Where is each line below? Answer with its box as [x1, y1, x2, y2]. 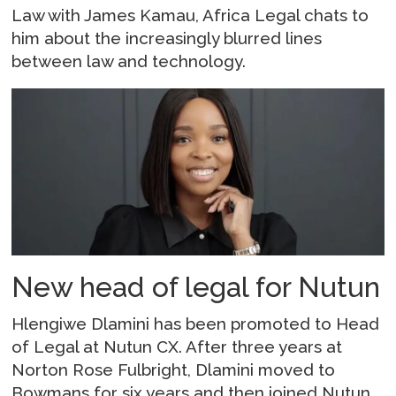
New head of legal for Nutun [11, 270, 381, 303]
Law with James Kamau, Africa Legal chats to [11, 4, 369, 25]
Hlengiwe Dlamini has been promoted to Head [11, 314, 380, 334]
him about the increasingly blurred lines [11, 27, 323, 48]
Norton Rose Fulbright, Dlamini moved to [11, 360, 336, 380]
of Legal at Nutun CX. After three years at [11, 337, 343, 357]
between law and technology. [11, 50, 247, 71]
